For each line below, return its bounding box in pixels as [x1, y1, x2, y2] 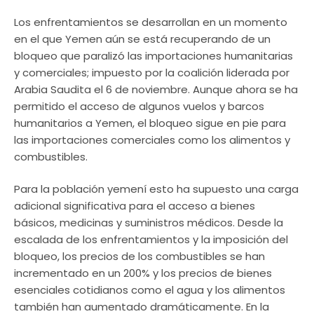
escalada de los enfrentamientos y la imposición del [14, 232, 288, 247]
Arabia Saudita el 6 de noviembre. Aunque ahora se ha [14, 81, 298, 97]
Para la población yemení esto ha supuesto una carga [14, 182, 299, 197]
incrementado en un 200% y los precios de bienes [14, 266, 272, 281]
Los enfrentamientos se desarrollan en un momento [14, 14, 287, 29]
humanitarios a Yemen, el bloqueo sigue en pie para [14, 115, 286, 130]
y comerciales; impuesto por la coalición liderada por [14, 64, 289, 80]
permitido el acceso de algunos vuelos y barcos [14, 98, 264, 114]
